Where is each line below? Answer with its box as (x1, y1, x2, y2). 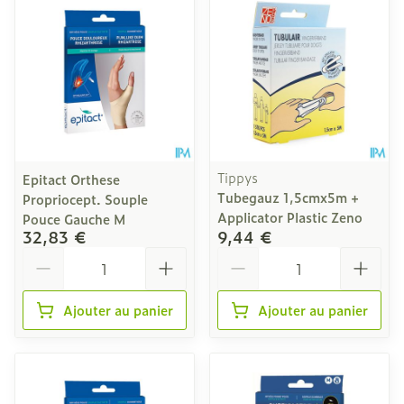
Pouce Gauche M (23, 209, 125, 228)
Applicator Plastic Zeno (217, 207, 363, 226)
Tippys (217, 168, 258, 187)
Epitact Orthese (23, 170, 120, 188)
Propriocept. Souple (23, 189, 148, 208)
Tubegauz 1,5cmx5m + (217, 188, 359, 207)
